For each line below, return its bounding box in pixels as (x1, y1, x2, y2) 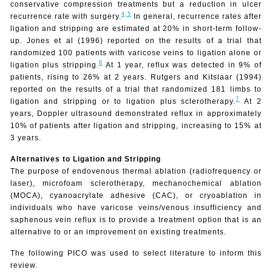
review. (10, 260, 38, 270)
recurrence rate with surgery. (10, 12, 121, 21)
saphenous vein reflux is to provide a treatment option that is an (10, 215, 262, 224)
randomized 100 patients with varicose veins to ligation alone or (10, 48, 262, 57)
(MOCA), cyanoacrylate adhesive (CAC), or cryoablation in (10, 191, 262, 200)
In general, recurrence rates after (131, 12, 262, 21)
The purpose (10, 166, 59, 175)
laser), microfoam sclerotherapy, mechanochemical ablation (10, 178, 262, 188)
